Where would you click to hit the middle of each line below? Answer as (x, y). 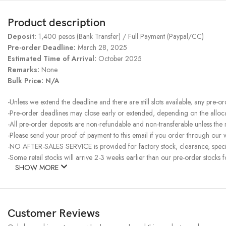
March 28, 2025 (101, 48)
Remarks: (24, 70)
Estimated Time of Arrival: (53, 59)
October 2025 (120, 59)
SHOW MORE (38, 168)
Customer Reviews (54, 214)
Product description (56, 23)
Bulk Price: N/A (34, 81)
